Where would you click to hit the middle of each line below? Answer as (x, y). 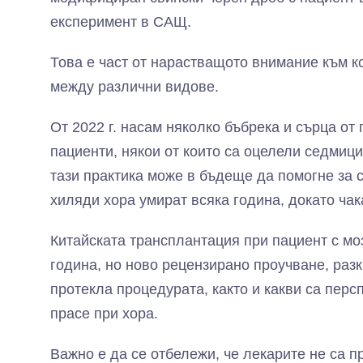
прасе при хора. (104, 314)
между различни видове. (135, 87)
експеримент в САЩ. (121, 22)
